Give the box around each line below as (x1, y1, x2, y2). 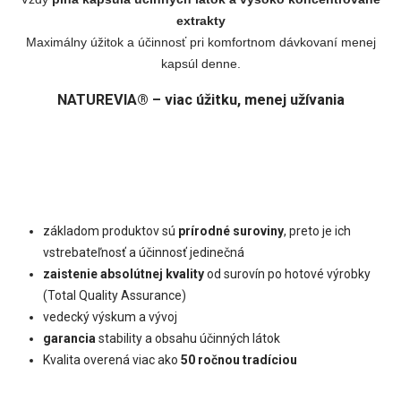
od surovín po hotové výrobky (204, 266, 371, 281)
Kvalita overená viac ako (43, 352, 181, 367)
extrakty (175, 13, 226, 29)
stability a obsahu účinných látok (96, 330, 280, 346)
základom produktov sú (43, 223, 178, 238)
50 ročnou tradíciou (181, 352, 297, 367)
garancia (43, 330, 96, 346)
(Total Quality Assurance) (43, 287, 186, 303)
